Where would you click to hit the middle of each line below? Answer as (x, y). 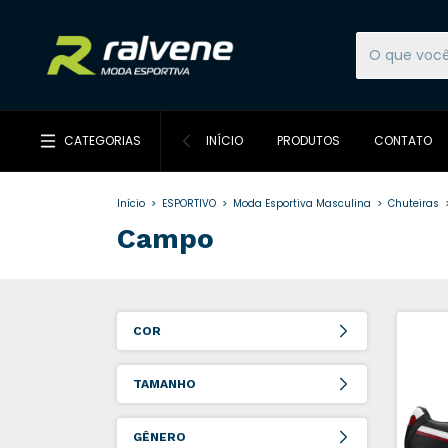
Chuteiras (413, 203)
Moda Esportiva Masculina (302, 203)
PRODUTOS (308, 140)
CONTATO (403, 140)
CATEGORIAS (102, 140)
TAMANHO (164, 384)
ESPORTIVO (189, 203)
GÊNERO (159, 437)
